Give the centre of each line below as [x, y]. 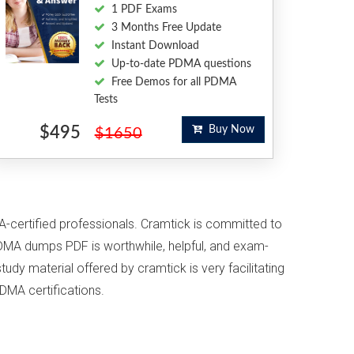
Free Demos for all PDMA [173, 82]
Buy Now [228, 130]
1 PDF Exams [144, 9]
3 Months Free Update [166, 28]
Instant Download [155, 46]
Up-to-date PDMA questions [181, 64]
